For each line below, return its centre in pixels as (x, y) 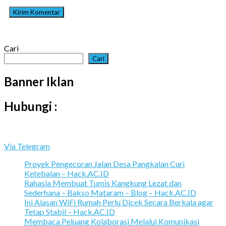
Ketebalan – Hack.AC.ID (67, 173)
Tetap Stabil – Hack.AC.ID (70, 211)
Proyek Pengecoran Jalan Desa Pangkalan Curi (104, 163)
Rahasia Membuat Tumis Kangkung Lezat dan (103, 183)
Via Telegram (27, 146)
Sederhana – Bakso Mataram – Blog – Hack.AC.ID (110, 192)
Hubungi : (31, 106)
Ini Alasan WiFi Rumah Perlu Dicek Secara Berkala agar (119, 202)
